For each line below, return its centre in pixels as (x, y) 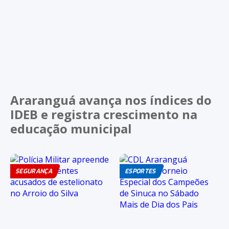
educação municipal (71, 129)
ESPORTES (140, 171)
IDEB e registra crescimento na (104, 114)
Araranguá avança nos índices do (111, 100)
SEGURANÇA (34, 171)
